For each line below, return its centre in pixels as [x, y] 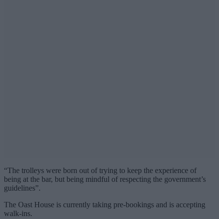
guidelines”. [22, 188]
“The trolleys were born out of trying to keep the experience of [100, 171]
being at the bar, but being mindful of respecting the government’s [105, 179]
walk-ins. [18, 214]
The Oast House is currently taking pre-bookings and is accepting [105, 205]
